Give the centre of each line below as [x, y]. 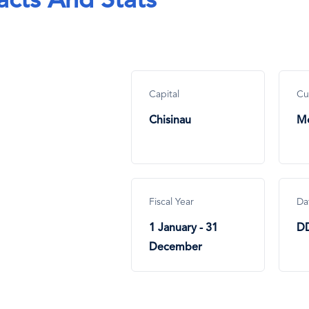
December [175, 248]
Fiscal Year [171, 202]
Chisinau [170, 121]
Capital [164, 95]
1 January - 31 [183, 229]
